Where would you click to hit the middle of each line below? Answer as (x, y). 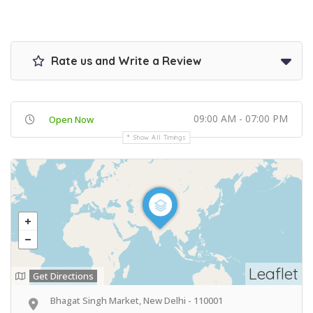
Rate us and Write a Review (125, 60)
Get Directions (63, 276)
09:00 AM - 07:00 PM (241, 118)
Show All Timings (160, 137)
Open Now (71, 119)
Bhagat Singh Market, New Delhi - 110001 (137, 300)
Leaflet (274, 273)
